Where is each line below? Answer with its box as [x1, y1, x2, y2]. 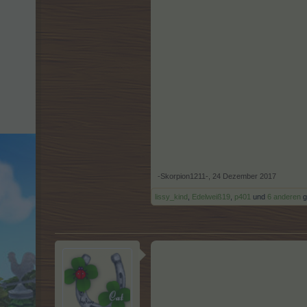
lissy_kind [155, 193, 188, 201]
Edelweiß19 [192, 193, 230, 201]
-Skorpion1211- [158, 172, 208, 180]
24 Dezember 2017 [212, 172, 276, 180]
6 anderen [267, 193, 301, 201]
